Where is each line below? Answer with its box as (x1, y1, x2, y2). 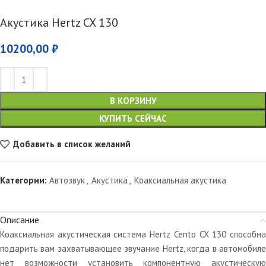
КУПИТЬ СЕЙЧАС (99, 112, 167, 124)
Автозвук (49, 174, 85, 186)
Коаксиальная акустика (134, 174, 226, 186)
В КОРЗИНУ (109, 94, 157, 106)
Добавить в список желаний (12, 138, 131, 150)
